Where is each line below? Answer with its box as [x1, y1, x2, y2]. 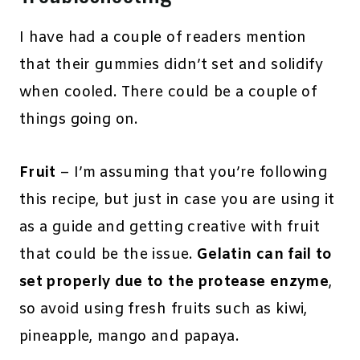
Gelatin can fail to [197, 245, 333, 265]
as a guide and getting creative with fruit [19, 218, 321, 238]
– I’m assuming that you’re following [55, 163, 328, 183]
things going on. [19, 110, 138, 130]
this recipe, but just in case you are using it [19, 190, 335, 211]
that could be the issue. [19, 245, 197, 265]
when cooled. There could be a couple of [19, 83, 317, 103]
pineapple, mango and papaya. [19, 327, 239, 347]
